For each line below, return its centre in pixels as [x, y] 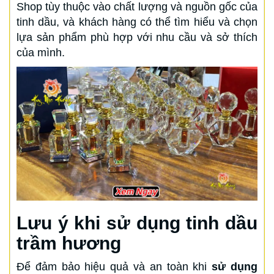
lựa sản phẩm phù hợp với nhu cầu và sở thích [137, 37]
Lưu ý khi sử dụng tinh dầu [137, 223]
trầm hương [69, 243]
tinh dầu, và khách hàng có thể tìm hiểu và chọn [137, 22]
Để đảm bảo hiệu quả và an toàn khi [114, 266]
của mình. [41, 52]
